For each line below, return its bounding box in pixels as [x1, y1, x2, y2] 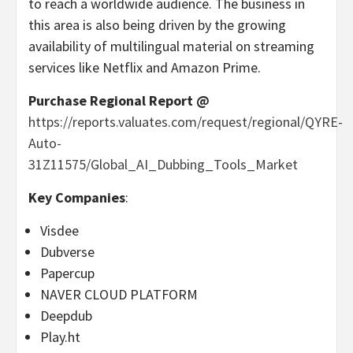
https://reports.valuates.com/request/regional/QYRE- [28, 113, 343, 132]
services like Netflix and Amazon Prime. [28, 58, 261, 77]
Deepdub [40, 307, 92, 325]
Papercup [40, 264, 95, 283]
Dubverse [40, 243, 95, 262]
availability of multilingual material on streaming [28, 37, 314, 56]
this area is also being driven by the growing [28, 16, 286, 35]
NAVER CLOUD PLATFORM [40, 285, 198, 304]
